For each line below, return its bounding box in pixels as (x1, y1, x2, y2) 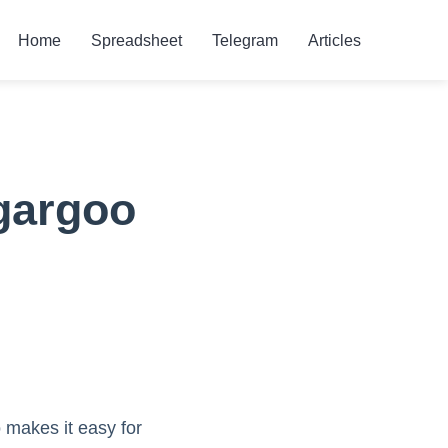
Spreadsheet (91, 31, 182, 49)
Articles (308, 31, 361, 49)
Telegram (212, 31, 278, 49)
